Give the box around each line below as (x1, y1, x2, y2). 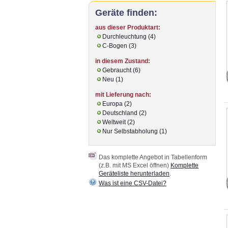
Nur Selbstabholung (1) (102, 127, 167, 135)
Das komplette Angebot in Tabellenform (99, 153, 207, 161)
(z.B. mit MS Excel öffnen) (99, 161, 170, 169)
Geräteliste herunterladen (99, 169, 169, 177)
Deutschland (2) (102, 109, 147, 117)
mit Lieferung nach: (95, 91, 151, 98)
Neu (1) (102, 75, 123, 83)
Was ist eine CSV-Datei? (99, 179, 166, 187)
